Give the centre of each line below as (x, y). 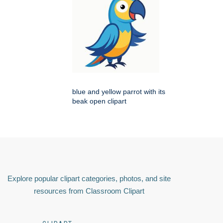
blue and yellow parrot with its (119, 92)
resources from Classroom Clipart (89, 191)
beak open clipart (99, 101)
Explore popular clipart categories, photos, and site (89, 179)
